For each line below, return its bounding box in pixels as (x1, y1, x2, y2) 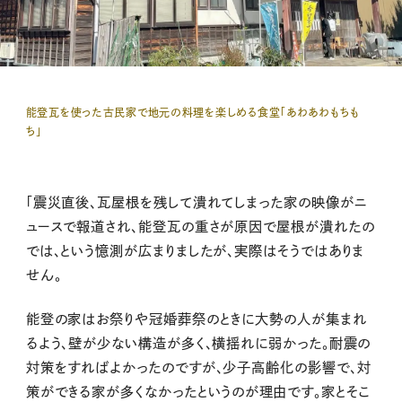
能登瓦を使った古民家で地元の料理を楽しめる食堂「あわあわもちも (25, 106, 360, 118)
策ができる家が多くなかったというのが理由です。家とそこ (25, 385, 371, 399)
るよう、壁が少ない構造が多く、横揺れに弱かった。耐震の (25, 336, 371, 351)
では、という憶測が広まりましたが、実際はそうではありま (25, 243, 365, 258)
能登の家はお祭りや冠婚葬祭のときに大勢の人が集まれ (25, 312, 367, 327)
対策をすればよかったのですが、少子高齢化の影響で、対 (25, 361, 371, 375)
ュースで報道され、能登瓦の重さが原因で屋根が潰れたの (25, 219, 375, 233)
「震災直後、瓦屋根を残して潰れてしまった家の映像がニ (25, 195, 367, 209)
